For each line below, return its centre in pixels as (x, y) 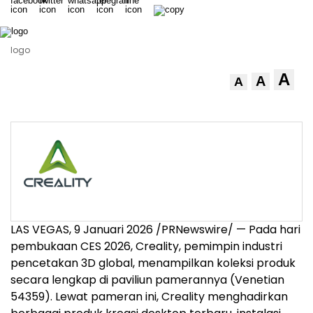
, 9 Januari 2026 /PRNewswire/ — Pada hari (185, 230)
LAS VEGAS (40, 230)
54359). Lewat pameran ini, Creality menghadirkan (149, 297)
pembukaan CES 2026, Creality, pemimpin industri (146, 246)
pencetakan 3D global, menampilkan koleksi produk (153, 263)
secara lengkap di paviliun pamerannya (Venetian (147, 280)
